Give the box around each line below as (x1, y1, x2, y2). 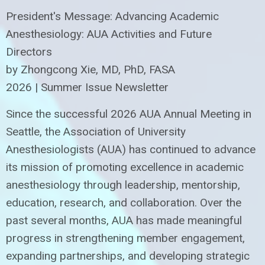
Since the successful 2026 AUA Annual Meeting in (6, 106, 251, 121)
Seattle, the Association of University (6, 124, 186, 138)
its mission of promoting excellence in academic (6, 160, 244, 174)
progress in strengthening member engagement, (6, 231, 245, 245)
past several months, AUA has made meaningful (6, 213, 242, 227)
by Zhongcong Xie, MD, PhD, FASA (6, 62, 175, 76)
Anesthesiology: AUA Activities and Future (6, 27, 212, 41)
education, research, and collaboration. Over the (6, 195, 241, 209)
